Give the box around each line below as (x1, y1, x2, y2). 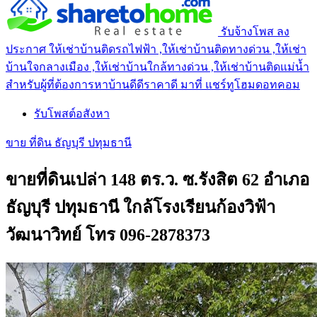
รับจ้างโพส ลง (221, 25, 289, 38)
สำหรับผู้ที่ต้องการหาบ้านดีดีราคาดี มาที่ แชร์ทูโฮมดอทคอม (6, 78, 300, 91)
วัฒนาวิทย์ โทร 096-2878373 (6, 225, 210, 244)
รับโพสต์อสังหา (34, 107, 110, 120)
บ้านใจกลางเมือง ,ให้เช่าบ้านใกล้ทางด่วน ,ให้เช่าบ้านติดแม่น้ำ (6, 60, 309, 73)
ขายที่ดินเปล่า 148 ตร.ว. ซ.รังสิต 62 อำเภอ (6, 170, 309, 189)
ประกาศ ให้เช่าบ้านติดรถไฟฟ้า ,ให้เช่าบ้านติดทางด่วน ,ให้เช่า (6, 42, 306, 55)
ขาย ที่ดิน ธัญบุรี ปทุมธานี (6, 136, 132, 149)
